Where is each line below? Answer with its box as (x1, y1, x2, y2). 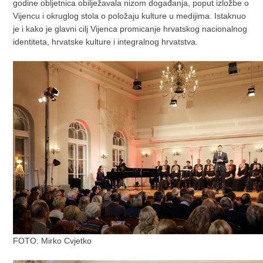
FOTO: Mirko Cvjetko (13, 236, 92, 246)
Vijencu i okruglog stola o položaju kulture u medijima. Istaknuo (13, 11, 247, 21)
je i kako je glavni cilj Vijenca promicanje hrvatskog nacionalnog (13, 24, 248, 34)
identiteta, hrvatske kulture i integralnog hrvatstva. (13, 37, 198, 47)
